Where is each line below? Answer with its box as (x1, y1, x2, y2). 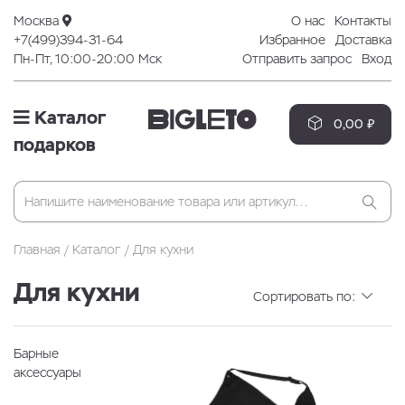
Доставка (335, 32, 391, 48)
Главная (14, 241, 61, 258)
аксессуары (14, 364, 81, 381)
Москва (14, 13, 62, 29)
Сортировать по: (252, 288, 359, 306)
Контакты (334, 13, 391, 29)
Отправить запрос (242, 51, 352, 67)
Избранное (259, 32, 325, 48)
